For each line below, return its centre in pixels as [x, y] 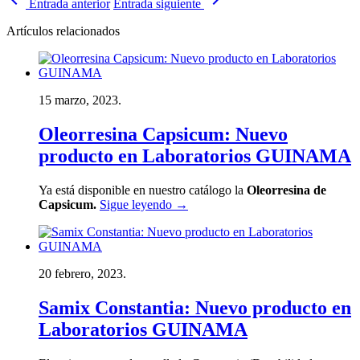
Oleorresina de [286, 190]
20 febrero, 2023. [82, 273]
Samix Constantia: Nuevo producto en [195, 307]
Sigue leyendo [137, 204]
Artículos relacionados [63, 31]
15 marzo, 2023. [80, 100]
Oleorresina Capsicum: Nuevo [163, 134]
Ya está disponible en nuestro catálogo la [143, 190]
